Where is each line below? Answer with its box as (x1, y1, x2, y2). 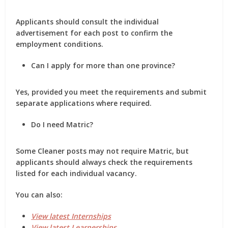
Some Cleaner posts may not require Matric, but (16, 146, 189, 156)
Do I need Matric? (31, 120, 94, 129)
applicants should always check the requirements (16, 157, 193, 167)
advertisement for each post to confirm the (16, 28, 173, 38)
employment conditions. (16, 39, 104, 49)
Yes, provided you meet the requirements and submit (16, 87, 207, 97)
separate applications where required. (16, 98, 152, 108)
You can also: (16, 190, 63, 199)
